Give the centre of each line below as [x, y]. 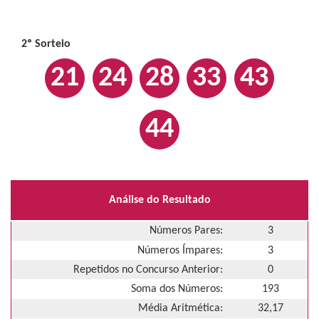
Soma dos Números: [177, 289]
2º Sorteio [46, 44]
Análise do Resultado [159, 200]
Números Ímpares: [180, 250]
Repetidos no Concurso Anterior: [148, 270]
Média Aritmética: [181, 309]
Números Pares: [186, 231]
